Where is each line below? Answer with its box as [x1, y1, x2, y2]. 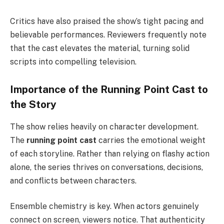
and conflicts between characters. [10, 175, 136, 185]
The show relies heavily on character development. [10, 121, 198, 131]
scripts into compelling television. [10, 56, 136, 66]
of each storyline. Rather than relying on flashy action [10, 148, 209, 158]
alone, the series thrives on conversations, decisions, [10, 162, 203, 172]
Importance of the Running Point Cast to [10, 83, 208, 96]
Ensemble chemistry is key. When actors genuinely [10, 201, 199, 211]
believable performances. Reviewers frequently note [10, 29, 206, 39]
